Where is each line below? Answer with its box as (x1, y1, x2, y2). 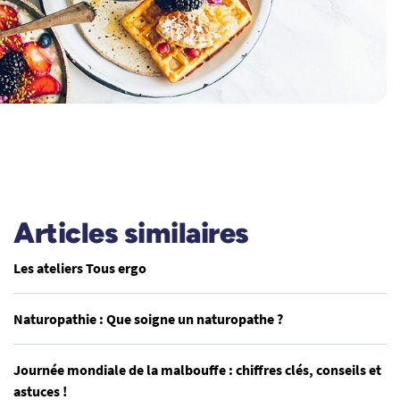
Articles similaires (13, 216, 249, 250)
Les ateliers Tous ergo (13, 259, 146, 277)
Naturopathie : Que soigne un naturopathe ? (13, 310, 283, 328)
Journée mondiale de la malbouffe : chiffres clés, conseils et (13, 361, 381, 379)
